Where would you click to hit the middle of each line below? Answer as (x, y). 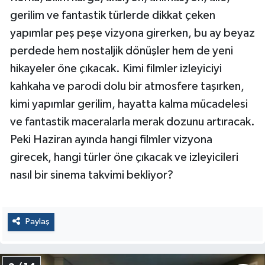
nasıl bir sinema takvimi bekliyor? (92, 175)
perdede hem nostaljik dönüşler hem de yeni (122, 51)
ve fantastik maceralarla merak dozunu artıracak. (132, 122)
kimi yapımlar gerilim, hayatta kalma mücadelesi (129, 104)
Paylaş (37, 222)
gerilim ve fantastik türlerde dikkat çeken (113, 16)
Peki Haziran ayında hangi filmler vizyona (111, 140)
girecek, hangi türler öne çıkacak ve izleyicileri (124, 158)
